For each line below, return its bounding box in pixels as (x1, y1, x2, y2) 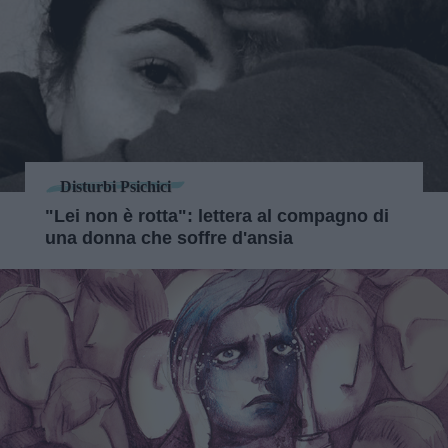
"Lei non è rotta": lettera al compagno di (45, 206, 389, 226)
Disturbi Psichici (60, 177, 171, 195)
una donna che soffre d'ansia (45, 228, 293, 248)
